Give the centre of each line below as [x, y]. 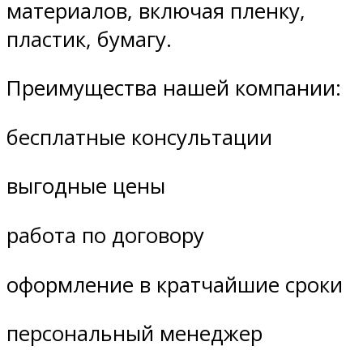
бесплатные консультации [139, 137]
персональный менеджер [135, 334]
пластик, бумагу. [89, 39]
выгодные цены [86, 186]
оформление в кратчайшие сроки [175, 284]
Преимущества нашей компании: [174, 88]
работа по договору [105, 235]
